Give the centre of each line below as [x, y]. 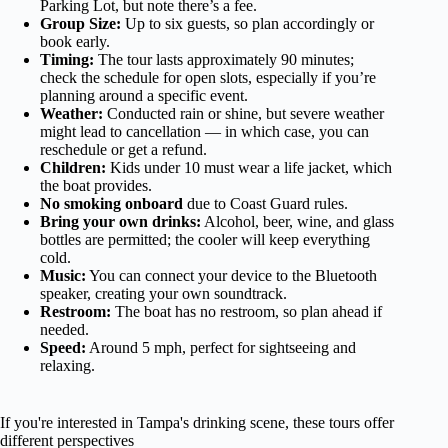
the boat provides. [96, 185]
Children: [73, 167]
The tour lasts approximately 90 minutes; [224, 59]
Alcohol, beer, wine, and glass [297, 221]
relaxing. [67, 365]
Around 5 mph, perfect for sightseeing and [221, 347]
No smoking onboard [111, 203]
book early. [75, 41]
